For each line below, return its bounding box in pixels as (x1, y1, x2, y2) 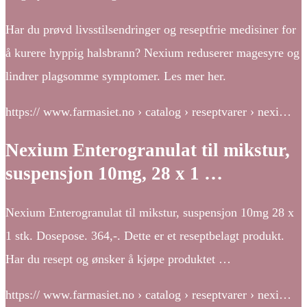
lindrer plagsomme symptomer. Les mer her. (5, 69, 226, 83)
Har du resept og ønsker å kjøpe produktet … (5, 251, 231, 266)
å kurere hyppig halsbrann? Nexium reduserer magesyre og (5, 45, 299, 60)
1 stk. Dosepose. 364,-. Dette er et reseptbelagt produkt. (5, 228, 284, 243)
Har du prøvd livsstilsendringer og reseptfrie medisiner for (5, 22, 296, 36)
